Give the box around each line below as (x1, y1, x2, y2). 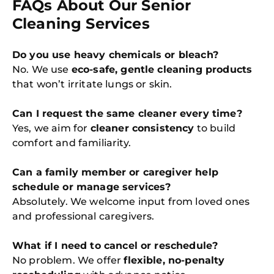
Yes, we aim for (12, 122, 91, 135)
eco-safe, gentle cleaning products (71, 64, 253, 76)
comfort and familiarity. (12, 137, 131, 149)
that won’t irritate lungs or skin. (12, 78, 172, 91)
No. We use (12, 64, 72, 76)
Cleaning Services (12, 15, 150, 33)
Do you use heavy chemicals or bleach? (12, 49, 218, 61)
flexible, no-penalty (124, 254, 225, 267)
